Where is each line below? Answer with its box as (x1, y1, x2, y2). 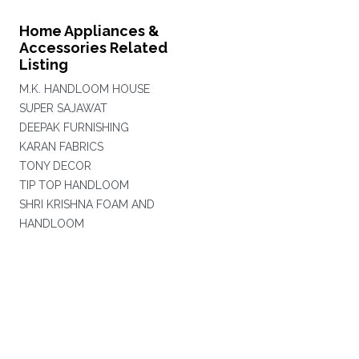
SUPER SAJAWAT (18, 102, 107, 115)
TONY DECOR (18, 159, 91, 172)
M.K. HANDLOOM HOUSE (18, 83, 150, 95)
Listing (18, 56, 68, 73)
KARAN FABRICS (18, 140, 103, 153)
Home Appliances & (18, 22, 159, 39)
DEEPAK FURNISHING (18, 121, 129, 134)
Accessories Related (18, 39, 167, 56)
